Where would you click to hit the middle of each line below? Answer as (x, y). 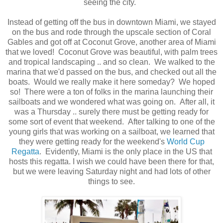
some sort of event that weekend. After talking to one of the (111, 121)
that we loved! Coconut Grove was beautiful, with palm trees (111, 52)
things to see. (111, 181)
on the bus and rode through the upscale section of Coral (111, 32)
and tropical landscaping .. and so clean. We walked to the (111, 62)
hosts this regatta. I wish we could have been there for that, (111, 161)
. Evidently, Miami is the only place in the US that (125, 151)
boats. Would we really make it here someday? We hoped (111, 82)
